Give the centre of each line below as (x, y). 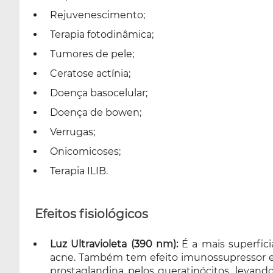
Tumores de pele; (92, 54)
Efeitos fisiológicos (91, 214)
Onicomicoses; (85, 151)
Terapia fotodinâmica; (102, 34)
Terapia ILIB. (79, 171)
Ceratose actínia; (90, 73)
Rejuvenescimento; (97, 15)
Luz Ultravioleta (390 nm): (114, 244)
